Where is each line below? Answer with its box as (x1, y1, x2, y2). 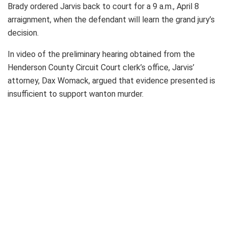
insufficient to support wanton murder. (8, 89, 144, 99)
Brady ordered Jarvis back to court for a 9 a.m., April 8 (8, 1, 199, 11)
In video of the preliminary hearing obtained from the (8, 49, 195, 59)
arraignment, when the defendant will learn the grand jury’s (8, 14, 215, 24)
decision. (8, 27, 39, 38)
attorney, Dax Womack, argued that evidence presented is (8, 75, 215, 85)
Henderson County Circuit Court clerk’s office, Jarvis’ (8, 62, 194, 72)
